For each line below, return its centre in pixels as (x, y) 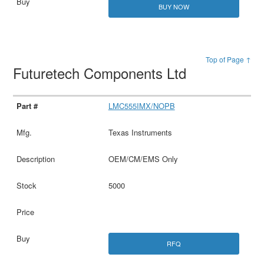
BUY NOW (174, 6)
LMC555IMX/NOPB (141, 105)
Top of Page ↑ (228, 59)
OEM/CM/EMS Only (143, 159)
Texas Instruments (140, 132)
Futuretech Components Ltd (102, 72)
